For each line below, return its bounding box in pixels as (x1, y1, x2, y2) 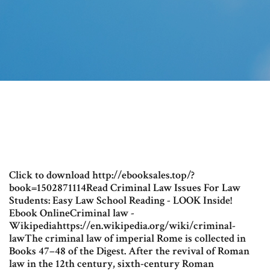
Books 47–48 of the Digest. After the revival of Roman (9, 244, 250, 259)
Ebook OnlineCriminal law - (9, 206, 134, 221)
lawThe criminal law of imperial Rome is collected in (9, 231, 246, 246)
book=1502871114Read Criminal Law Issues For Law (9, 181, 240, 195)
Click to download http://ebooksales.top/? (9, 168, 195, 183)
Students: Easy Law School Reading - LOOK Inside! (9, 193, 232, 208)
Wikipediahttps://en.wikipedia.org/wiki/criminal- (9, 219, 236, 233)
